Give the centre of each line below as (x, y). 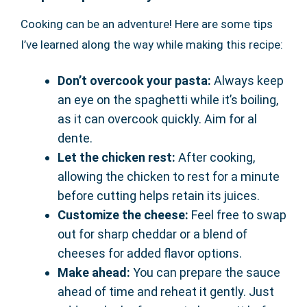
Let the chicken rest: (116, 158)
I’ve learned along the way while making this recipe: (152, 45)
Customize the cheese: (123, 215)
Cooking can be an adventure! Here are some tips (147, 24)
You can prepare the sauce (205, 273)
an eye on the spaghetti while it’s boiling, (168, 100)
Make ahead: (94, 273)
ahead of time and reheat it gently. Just (166, 292)
